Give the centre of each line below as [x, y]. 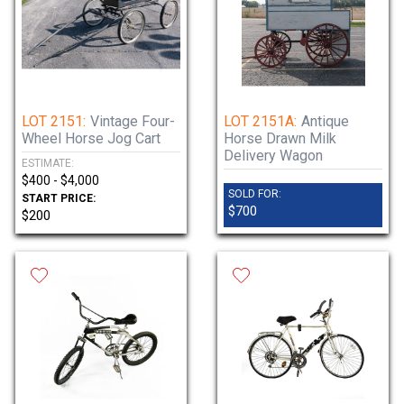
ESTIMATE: [48, 163]
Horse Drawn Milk [280, 138]
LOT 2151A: [260, 121]
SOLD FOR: [255, 194]
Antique [325, 121]
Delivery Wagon [273, 156]
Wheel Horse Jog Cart [91, 138]
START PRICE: [59, 198]
